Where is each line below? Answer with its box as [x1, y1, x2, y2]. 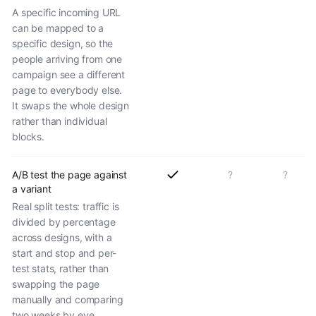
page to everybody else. [12, 83, 123, 96]
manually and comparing [12, 293, 123, 305]
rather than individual [12, 114, 107, 127]
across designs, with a [12, 231, 112, 243]
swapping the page [12, 277, 100, 290]
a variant [12, 182, 51, 195]
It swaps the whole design [12, 99, 129, 111]
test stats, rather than [12, 262, 109, 274]
